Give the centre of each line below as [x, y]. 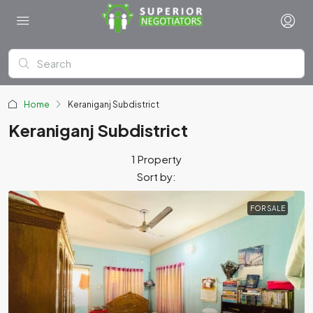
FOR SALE [268, 208]
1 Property [156, 159]
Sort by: [156, 176]
